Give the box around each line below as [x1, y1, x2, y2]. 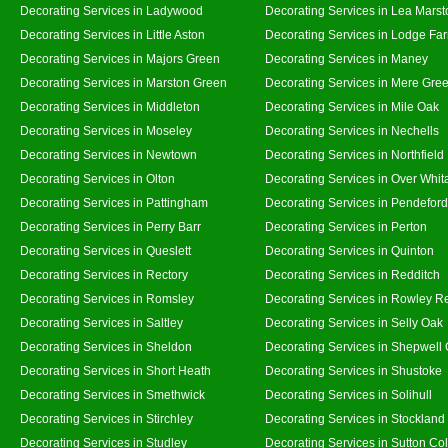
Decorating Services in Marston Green [20, 76, 227, 89]
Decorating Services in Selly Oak [265, 316, 443, 329]
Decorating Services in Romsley [20, 292, 194, 305]
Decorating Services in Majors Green [20, 52, 220, 65]
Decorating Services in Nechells [265, 124, 439, 137]
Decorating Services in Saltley [20, 316, 183, 329]
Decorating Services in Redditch [265, 268, 440, 281]
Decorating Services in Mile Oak [265, 100, 439, 113]
